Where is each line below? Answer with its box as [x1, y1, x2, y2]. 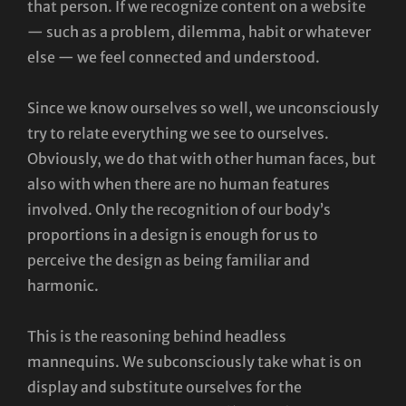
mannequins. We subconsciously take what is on [27, 352, 362, 371]
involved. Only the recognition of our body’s [27, 199, 331, 218]
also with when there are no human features [27, 174, 330, 193]
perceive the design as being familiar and [27, 250, 310, 269]
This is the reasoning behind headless [27, 326, 286, 345]
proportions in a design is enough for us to [27, 225, 318, 244]
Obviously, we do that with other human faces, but [27, 149, 376, 168]
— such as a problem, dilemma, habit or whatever [27, 22, 371, 41]
